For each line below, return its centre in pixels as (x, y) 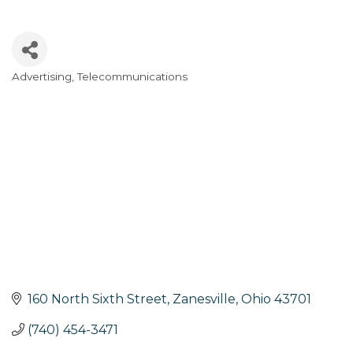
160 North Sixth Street (97, 299)
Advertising (42, 77)
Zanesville (204, 299)
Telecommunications (132, 77)
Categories (50, 89)
